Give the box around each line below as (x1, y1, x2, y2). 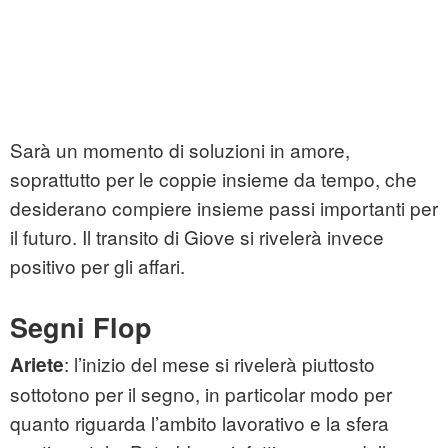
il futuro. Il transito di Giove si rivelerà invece (10, 223, 384, 251)
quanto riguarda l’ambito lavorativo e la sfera (10, 409, 389, 437)
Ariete (10, 351, 64, 379)
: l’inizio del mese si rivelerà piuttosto (64, 350, 375, 378)
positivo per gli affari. (10, 252, 185, 280)
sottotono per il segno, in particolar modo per (10, 380, 392, 408)
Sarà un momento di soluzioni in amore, (10, 136, 350, 164)
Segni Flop (10, 308, 152, 347)
